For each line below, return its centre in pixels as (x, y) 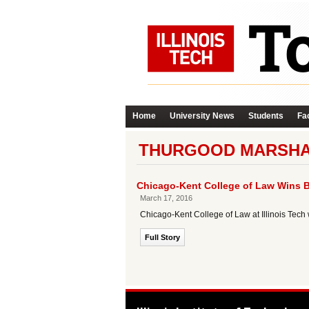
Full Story (162, 237)
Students (266, 116)
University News (202, 116)
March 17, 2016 (166, 198)
